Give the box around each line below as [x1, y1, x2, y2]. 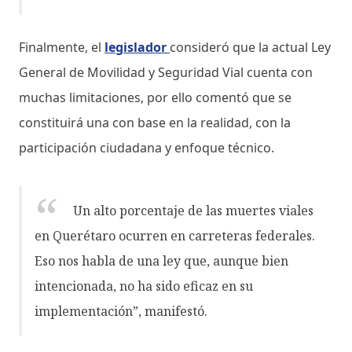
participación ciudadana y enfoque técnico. [19, 138, 274, 156]
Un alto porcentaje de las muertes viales [73, 201, 313, 219]
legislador [104, 38, 170, 56]
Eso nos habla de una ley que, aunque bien [35, 251, 288, 269]
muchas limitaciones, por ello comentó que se [19, 88, 291, 106]
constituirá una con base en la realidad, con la [19, 113, 291, 131]
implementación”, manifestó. [35, 302, 207, 320]
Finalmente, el [19, 38, 104, 56]
